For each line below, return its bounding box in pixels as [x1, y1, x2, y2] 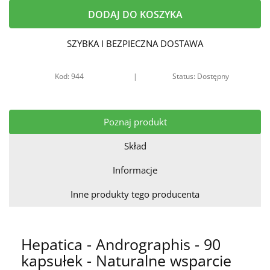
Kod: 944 [55, 71, 84, 81]
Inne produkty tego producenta [71, 188, 199, 200]
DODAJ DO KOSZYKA [87, 8, 183, 21]
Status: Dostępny [172, 71, 229, 81]
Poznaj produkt [103, 116, 167, 128]
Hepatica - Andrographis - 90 [21, 234, 221, 254]
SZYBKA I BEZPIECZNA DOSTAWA [67, 37, 203, 49]
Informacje [113, 164, 157, 176]
